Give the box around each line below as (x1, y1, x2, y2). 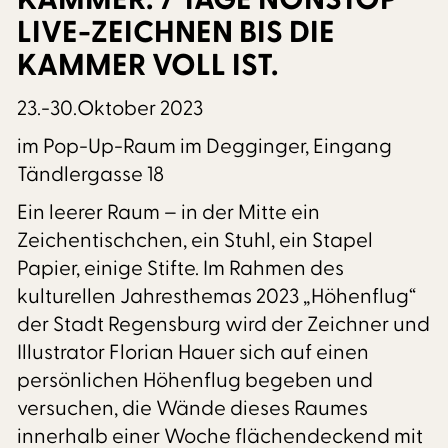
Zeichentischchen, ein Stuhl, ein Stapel (17, 227, 374, 255)
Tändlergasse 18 (17, 161, 165, 189)
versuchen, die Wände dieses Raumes (17, 395, 369, 423)
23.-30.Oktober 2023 (17, 95, 204, 123)
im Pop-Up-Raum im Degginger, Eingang (17, 133, 393, 161)
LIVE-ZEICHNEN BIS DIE (17, 12, 336, 52)
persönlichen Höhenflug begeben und (17, 367, 374, 395)
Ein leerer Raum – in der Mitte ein (17, 199, 321, 227)
